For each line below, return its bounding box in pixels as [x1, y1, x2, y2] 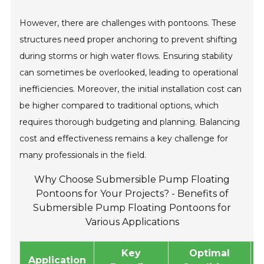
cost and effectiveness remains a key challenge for [19, 133, 229, 144]
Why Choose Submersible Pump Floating [34, 174, 230, 186]
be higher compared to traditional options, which [19, 100, 219, 111]
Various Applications [85, 216, 179, 228]
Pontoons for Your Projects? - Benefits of [35, 188, 229, 200]
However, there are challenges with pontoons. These [19, 18, 237, 29]
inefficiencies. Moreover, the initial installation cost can [19, 84, 242, 95]
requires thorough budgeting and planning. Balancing [19, 117, 240, 128]
